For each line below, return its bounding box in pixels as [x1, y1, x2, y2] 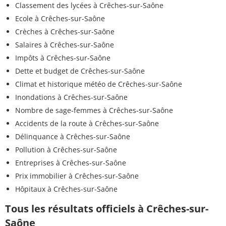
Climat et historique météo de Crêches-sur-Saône [15, 79, 182, 89]
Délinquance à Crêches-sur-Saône [15, 131, 130, 141]
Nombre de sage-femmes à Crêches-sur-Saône [15, 105, 173, 115]
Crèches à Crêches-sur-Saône [15, 26, 115, 36]
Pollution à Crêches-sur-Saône [15, 144, 117, 154]
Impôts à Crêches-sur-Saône [15, 52, 110, 63]
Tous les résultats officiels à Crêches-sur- [5, 201, 208, 215]
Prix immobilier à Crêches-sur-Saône [15, 171, 139, 181]
